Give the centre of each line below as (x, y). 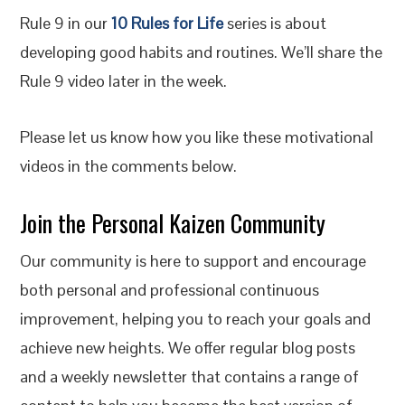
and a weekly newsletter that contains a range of (190, 377)
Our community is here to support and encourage (193, 261)
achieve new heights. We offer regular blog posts (188, 348)
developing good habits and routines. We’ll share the (202, 52)
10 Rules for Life (168, 23)
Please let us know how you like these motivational (197, 137)
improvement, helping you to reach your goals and (196, 319)
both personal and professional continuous (170, 290)
